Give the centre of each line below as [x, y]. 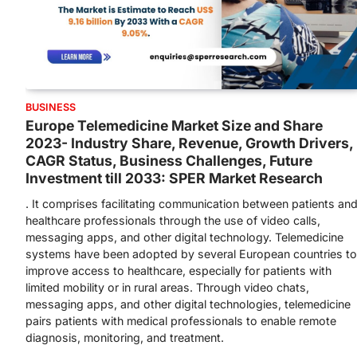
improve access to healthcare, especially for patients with [178, 271]
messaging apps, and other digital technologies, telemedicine [188, 304]
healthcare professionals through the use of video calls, [173, 221]
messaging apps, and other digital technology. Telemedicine [184, 237]
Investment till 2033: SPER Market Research [174, 178]
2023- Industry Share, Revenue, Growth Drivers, [189, 143]
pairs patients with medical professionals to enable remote [181, 321]
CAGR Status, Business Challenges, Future [169, 161]
